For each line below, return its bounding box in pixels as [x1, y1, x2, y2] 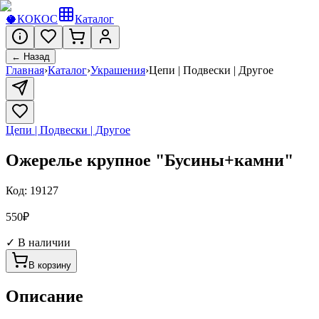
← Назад [11, 51, 50, 62]
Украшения [90, 64, 145, 76]
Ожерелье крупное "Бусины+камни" [6, 150, 293, 169]
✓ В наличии [6, 236, 70, 249]
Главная [6, 64, 44, 76]
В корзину [28, 259, 71, 271]
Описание [6, 286, 83, 305]
